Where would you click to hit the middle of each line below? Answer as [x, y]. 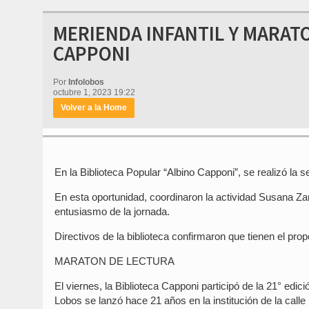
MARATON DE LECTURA [114, 261]
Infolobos [86, 82]
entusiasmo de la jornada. [112, 211]
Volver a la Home [94, 108]
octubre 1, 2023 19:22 [94, 92]
